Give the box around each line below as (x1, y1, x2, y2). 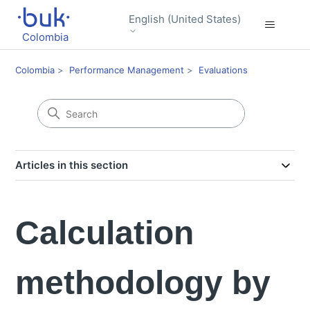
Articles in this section (15, 158, 129, 172)
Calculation (15, 215, 194, 251)
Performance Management (69, 64, 185, 75)
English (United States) (129, 12, 241, 26)
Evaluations (199, 64, 248, 75)
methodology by (15, 264, 271, 301)
